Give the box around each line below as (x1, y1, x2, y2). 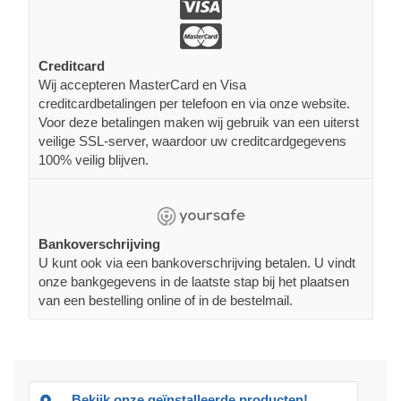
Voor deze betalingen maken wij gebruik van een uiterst (38, 115, 359, 131)
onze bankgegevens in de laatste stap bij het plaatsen (38, 274, 349, 290)
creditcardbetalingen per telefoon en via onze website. (38, 96, 350, 112)
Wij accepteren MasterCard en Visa (38, 77, 246, 93)
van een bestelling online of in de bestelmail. (38, 293, 293, 309)
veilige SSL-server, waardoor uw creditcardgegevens (38, 133, 346, 149)
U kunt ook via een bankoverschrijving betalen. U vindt (38, 255, 355, 271)
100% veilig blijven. (38, 152, 149, 168)
